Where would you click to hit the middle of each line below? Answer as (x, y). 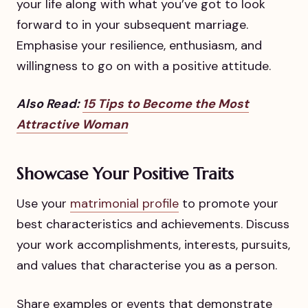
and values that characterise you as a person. (147, 266)
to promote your (229, 204)
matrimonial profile (124, 204)
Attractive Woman (72, 124)
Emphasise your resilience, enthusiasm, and (139, 45)
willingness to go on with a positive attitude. (144, 66)
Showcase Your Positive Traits (125, 174)
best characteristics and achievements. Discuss (153, 224)
